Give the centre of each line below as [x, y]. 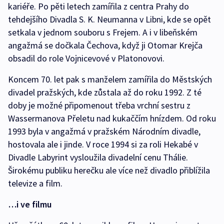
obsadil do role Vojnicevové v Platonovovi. [86, 58]
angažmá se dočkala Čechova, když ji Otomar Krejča [105, 45]
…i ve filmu [30, 204]
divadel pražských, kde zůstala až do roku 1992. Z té [105, 92]
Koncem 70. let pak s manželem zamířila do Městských [110, 79]
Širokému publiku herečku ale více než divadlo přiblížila [109, 170]
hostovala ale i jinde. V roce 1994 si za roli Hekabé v [103, 144]
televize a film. [35, 183]
